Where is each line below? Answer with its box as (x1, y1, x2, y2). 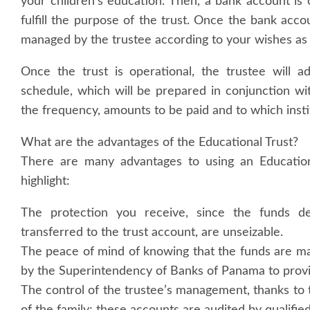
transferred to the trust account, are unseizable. (21, 226, 283, 239)
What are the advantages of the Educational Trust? (21, 136, 298, 149)
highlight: (21, 175, 70, 188)
